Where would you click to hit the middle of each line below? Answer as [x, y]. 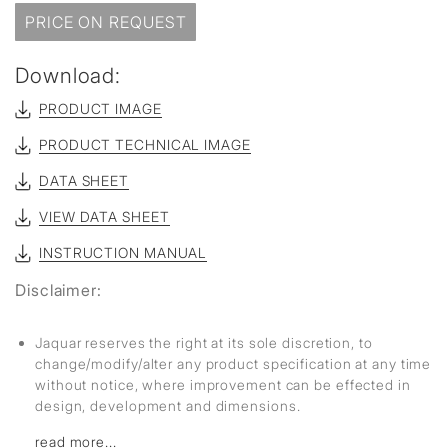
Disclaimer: [58, 290]
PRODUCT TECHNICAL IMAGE [145, 144]
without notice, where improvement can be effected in [223, 384]
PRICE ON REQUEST [106, 22]
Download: [68, 75]
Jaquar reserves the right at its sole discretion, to [204, 342]
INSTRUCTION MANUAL [123, 252]
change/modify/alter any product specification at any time [233, 363]
